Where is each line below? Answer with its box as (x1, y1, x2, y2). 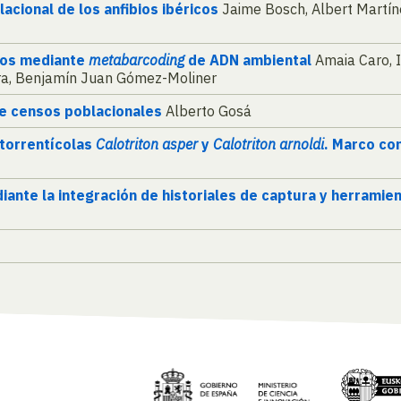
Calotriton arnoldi (213, 135, 324, 154)
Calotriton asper (96, 135, 198, 154)
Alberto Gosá (162, 102, 252, 121)
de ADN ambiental (184, 51, 311, 70)
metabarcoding (89, 51, 184, 70)
